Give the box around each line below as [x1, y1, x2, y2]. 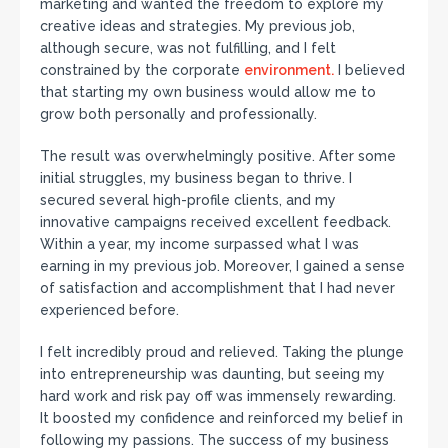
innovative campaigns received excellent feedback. [40, 214, 391, 231]
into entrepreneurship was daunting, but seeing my [40, 366, 385, 383]
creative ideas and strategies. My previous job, [40, 18, 355, 35]
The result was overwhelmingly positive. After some [40, 148, 396, 165]
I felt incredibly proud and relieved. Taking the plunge [40, 344, 404, 361]
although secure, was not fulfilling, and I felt [40, 40, 336, 57]
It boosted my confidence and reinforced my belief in [40, 410, 403, 427]
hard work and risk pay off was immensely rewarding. [40, 388, 396, 405]
